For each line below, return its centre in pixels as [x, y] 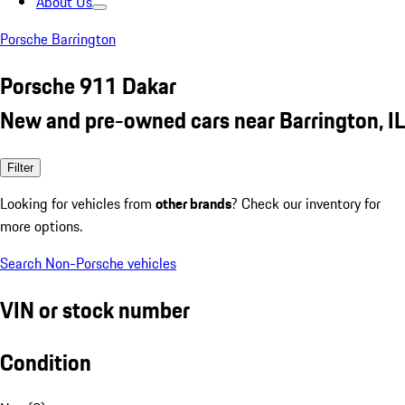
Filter [20, 167]
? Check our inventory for [306, 203]
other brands [193, 203]
